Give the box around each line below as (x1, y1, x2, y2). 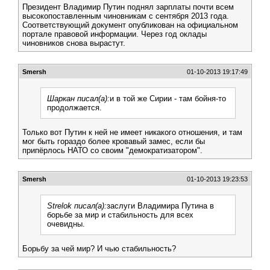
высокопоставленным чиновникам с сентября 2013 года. (22, 11, 229, 20)
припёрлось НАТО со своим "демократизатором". (22, 146, 202, 155)
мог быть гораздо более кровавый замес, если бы (22, 137, 205, 146)
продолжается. (47, 103, 102, 112)
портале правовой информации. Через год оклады (22, 30, 207, 39)
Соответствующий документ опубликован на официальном (22, 20, 238, 30)
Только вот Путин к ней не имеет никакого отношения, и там (22, 128, 242, 137)
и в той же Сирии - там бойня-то (110, 94, 226, 103)
